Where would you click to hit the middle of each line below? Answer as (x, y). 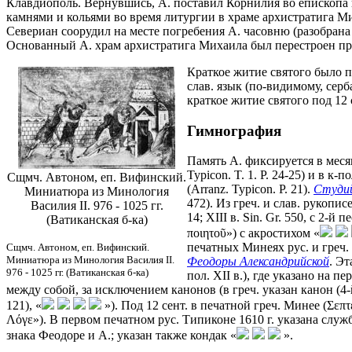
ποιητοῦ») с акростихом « (253, 233)
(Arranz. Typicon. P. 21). (250, 189)
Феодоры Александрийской (258, 262)
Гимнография (234, 130)
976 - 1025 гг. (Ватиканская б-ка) (77, 272)
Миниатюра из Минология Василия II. (90, 259)
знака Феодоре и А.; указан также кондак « (121, 335)
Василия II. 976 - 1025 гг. (97, 205)
